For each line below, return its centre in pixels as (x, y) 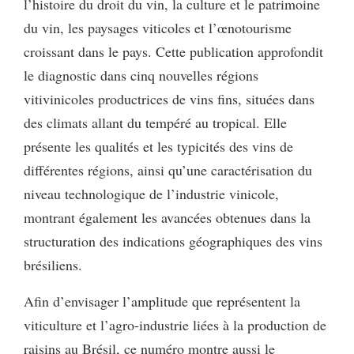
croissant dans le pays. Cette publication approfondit (173, 51)
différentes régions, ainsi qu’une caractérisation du (168, 169)
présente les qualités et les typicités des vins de (158, 146)
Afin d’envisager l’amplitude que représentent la (162, 301)
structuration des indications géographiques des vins (173, 241)
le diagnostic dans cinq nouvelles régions (141, 75)
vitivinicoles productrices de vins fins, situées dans (169, 98)
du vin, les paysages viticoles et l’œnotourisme (158, 27)
